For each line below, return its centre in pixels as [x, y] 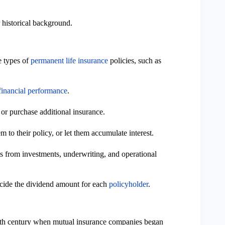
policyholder [129, 184]
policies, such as [135, 60]
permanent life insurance [69, 60]
